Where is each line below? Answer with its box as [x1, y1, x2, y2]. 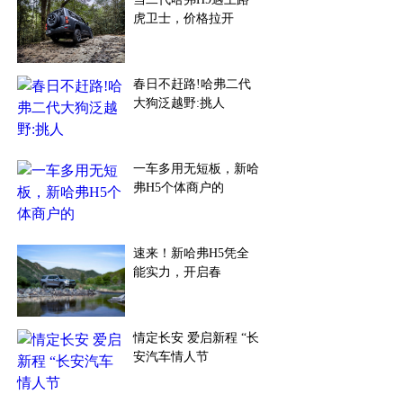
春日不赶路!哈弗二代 [133, 77, 251, 91]
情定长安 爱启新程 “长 [133, 331, 259, 345]
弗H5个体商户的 [133, 181, 224, 194]
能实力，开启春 [133, 265, 221, 279]
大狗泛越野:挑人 [133, 96, 225, 110]
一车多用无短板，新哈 [133, 162, 259, 175]
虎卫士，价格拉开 [133, 12, 234, 25]
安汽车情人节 [133, 350, 209, 363]
